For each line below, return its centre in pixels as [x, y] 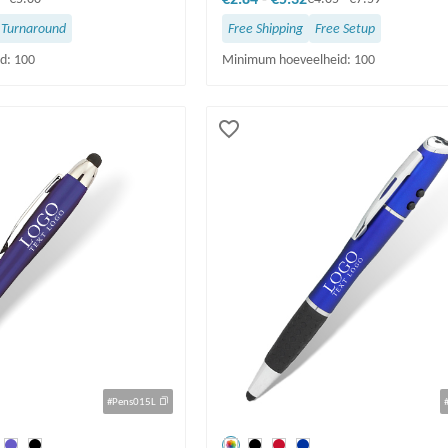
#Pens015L [133, 401]
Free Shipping [266, 29]
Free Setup [345, 29]
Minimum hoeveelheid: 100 [299, 60]
